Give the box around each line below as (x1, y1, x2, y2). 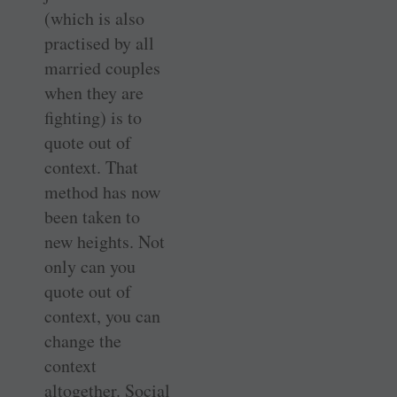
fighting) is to (44, 105, 142, 129)
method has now (44, 179, 160, 204)
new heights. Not (44, 229, 165, 253)
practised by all (44, 30, 154, 55)
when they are (44, 80, 144, 105)
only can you (44, 253, 136, 278)
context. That (44, 154, 138, 179)
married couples (44, 55, 160, 80)
